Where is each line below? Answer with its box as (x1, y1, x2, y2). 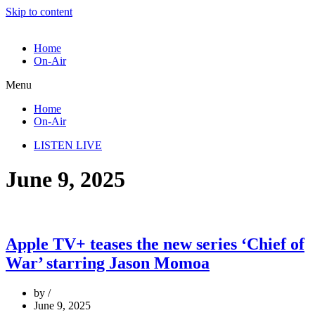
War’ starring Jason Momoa (6, 253, 210, 272)
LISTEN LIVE (34, 139, 102, 151)
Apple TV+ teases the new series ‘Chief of (6, 234, 304, 253)
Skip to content (6, 6, 72, 18)
